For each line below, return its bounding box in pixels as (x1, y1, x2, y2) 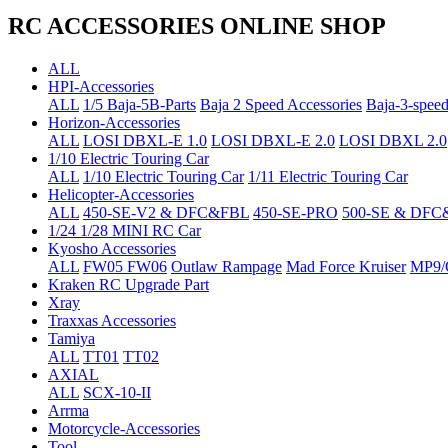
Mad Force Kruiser (286, 257, 406, 275)
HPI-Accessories (48, 77, 154, 95)
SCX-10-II (83, 383, 151, 401)
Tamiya (48, 329, 95, 347)
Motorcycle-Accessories (48, 419, 200, 437)
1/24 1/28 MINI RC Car (48, 221, 201, 239)
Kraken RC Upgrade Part (48, 275, 209, 293)
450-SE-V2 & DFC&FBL (83, 203, 249, 221)
